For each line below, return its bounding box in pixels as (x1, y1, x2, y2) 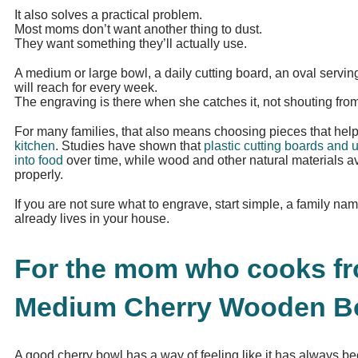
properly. (14, 168, 63, 182)
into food (14, 153, 63, 168)
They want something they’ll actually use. (14, 36, 247, 50)
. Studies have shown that (55, 139, 204, 153)
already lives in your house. (14, 212, 169, 226)
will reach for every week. (14, 81, 157, 95)
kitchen (14, 139, 55, 153)
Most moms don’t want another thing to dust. (14, 22, 262, 36)
